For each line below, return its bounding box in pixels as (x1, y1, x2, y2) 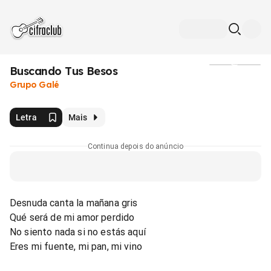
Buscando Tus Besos (10, 64, 118, 78)
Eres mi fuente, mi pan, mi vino (10, 240, 142, 252)
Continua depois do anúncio (87, 142, 184, 151)
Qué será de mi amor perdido (10, 211, 135, 223)
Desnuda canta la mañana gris (10, 197, 138, 209)
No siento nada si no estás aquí (10, 226, 146, 238)
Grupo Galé (10, 79, 59, 90)
